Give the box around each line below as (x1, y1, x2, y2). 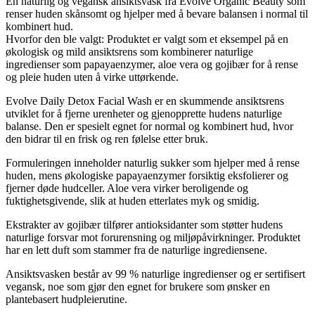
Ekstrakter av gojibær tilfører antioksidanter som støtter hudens (6, 218, 283, 231)
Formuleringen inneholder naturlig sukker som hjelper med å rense (6, 156, 300, 169)
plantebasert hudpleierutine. (6, 292, 127, 305)
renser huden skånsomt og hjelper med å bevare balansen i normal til (6, 7, 308, 20)
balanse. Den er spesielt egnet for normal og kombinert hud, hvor (6, 120, 293, 132)
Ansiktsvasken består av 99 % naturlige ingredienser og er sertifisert (6, 267, 305, 280)
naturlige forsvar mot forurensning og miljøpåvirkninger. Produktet (6, 231, 300, 243)
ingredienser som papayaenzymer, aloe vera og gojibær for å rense (6, 58, 298, 70)
